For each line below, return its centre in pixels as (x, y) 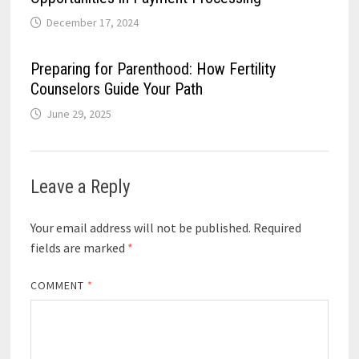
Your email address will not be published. (140, 227)
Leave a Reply (80, 187)
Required (277, 227)
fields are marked (79, 247)
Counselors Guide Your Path (116, 89)
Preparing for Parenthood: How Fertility (153, 69)
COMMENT (59, 285)
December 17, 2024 (92, 22)
